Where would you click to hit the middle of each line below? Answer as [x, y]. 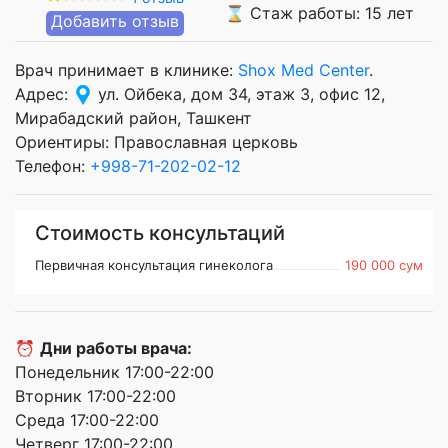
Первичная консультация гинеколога [154, 264]
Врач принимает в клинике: [126, 69]
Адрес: [44, 93]
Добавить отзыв [115, 20]
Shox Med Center [303, 69]
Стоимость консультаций [160, 232]
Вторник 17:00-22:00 [95, 395]
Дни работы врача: [116, 347]
